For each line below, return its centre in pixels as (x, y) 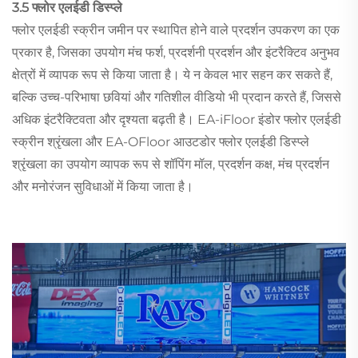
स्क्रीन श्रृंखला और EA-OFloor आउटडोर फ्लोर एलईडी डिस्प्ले (161, 141)
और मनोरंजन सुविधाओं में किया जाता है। (103, 186)
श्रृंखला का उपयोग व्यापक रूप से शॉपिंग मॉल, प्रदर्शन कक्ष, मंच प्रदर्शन (171, 164)
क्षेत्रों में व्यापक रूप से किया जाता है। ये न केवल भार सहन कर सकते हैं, (172, 74)
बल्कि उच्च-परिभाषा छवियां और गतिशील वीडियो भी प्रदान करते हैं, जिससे (177, 97)
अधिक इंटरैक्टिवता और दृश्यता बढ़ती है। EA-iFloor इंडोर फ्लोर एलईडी (177, 119)
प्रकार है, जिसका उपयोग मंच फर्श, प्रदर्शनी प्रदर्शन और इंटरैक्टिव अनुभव (176, 52)
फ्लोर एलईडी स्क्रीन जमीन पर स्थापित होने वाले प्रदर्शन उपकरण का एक (176, 30)
